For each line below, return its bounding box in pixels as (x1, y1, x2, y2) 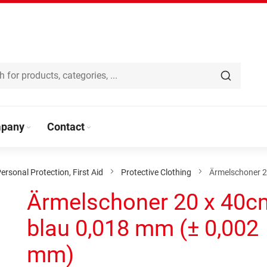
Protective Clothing (121, 167, 191, 177)
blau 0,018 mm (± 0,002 (27, 215, 259, 241)
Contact (47, 120, 85, 133)
